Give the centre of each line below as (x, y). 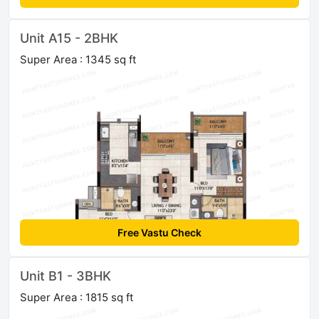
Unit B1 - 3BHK (66, 276)
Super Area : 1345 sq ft (78, 59)
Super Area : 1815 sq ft (77, 297)
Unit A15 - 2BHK (69, 38)
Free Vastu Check (159, 232)
